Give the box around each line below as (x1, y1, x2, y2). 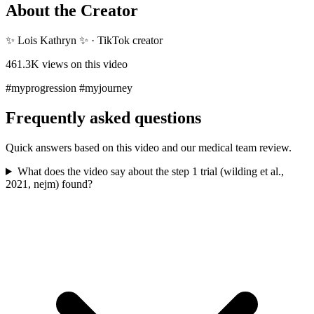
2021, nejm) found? (6, 178, 93, 191)
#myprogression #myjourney (6, 82, 132, 95)
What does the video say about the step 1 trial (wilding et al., (17, 165, 284, 178)
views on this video (39, 58, 128, 71)
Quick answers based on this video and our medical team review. (6, 142, 292, 154)
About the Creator (6, 1, 138, 20)
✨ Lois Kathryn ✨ (6, 34, 88, 47)
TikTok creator (97, 34, 163, 47)
